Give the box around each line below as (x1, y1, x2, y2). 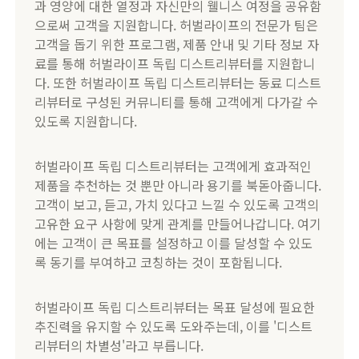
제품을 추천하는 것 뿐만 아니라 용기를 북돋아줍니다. (34, 175, 322, 195)
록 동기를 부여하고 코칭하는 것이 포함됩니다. (34, 252, 283, 272)
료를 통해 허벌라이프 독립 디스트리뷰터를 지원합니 (34, 53, 316, 73)
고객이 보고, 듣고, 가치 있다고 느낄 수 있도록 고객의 (34, 194, 320, 214)
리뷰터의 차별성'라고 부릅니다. (34, 335, 204, 355)
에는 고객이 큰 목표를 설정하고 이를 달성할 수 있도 (34, 232, 313, 252)
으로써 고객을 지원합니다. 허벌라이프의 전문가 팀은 (34, 14, 319, 34)
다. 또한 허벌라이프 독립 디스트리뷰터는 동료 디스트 (34, 72, 322, 92)
